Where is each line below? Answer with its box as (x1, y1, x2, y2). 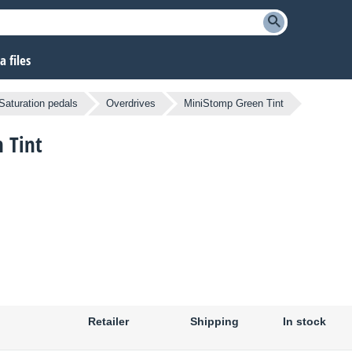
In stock (282, 315, 326, 328)
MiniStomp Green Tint (184, 97, 284, 110)
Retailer (88, 315, 129, 328)
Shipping (190, 315, 239, 328)
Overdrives (106, 97, 156, 110)
